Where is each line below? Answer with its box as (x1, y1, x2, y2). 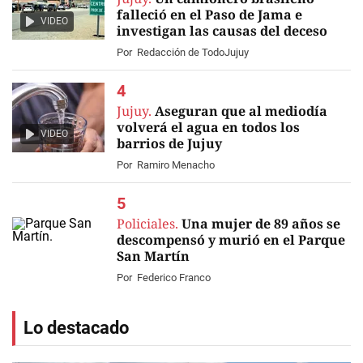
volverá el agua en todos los (117, 118, 300, 136)
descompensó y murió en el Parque (117, 231, 345, 249)
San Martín (117, 247, 190, 265)
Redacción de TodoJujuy (137, 46, 249, 58)
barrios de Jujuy (117, 135, 222, 152)
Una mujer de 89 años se (181, 215, 340, 233)
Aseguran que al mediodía (155, 102, 327, 120)
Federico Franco (137, 271, 211, 284)
